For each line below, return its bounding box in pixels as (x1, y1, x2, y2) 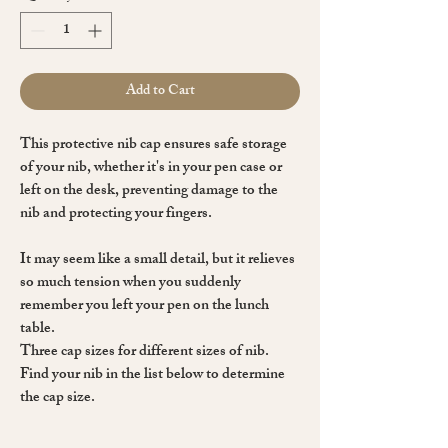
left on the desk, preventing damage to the (20, 177, 278, 205)
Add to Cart (125, 78, 195, 104)
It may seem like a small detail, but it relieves (20, 246, 295, 274)
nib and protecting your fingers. (20, 200, 212, 228)
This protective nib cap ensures (20, 131, 214, 159)
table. (20, 315, 55, 343)
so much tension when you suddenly (20, 269, 241, 297)
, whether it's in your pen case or (87, 154, 282, 182)
